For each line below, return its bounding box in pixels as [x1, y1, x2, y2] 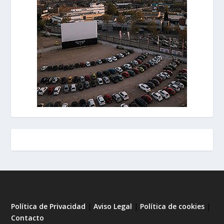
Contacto [11, 213, 44, 223]
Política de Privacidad [11, 201, 86, 211]
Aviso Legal [93, 201, 134, 211]
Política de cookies [140, 201, 205, 211]
